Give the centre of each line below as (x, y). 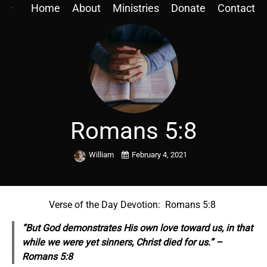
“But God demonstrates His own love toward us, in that (137, 228)
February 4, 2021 (159, 155)
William (102, 155)
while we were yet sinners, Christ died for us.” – (122, 242)
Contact (236, 8)
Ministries (136, 8)
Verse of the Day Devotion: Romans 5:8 (133, 205)
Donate (188, 8)
